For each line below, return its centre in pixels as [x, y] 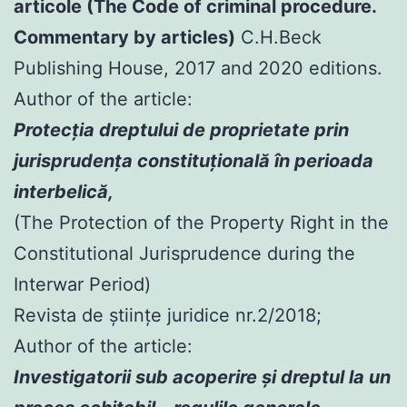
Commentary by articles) [124, 37]
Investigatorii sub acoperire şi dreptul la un [202, 377]
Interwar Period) [82, 284]
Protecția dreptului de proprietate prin [181, 129]
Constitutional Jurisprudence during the [184, 253]
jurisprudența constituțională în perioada [194, 160]
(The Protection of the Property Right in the [201, 222]
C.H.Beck [278, 37]
